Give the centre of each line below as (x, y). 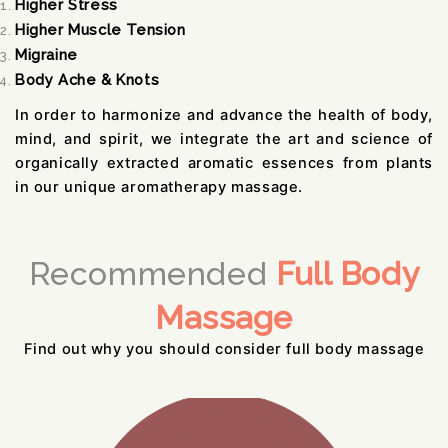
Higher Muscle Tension (100, 29)
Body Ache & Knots (87, 79)
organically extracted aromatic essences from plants (224, 162)
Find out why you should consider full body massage (224, 348)
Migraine (46, 54)
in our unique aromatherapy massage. (159, 186)
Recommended (152, 273)
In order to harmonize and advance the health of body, (224, 114)
